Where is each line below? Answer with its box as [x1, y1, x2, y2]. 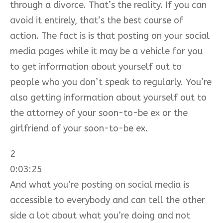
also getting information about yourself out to [10, 92, 207, 103]
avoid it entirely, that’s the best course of [10, 14, 183, 26]
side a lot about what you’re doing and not [10, 210, 190, 221]
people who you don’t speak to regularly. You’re [10, 76, 212, 88]
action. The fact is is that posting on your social [10, 30, 210, 41]
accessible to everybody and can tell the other [10, 194, 205, 206]
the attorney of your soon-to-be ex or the [10, 107, 188, 118]
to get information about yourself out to [10, 61, 182, 72]
